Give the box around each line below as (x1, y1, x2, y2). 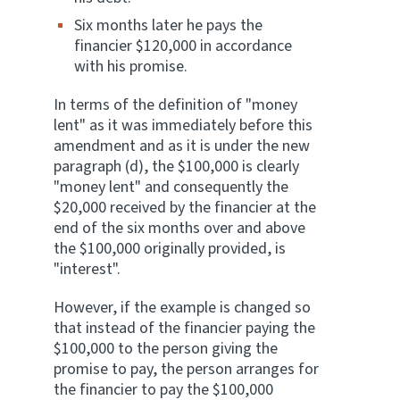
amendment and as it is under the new (54, 135, 310, 157)
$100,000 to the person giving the (54, 337, 278, 360)
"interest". (54, 258, 121, 280)
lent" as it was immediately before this (54, 114, 312, 137)
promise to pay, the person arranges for (54, 358, 319, 380)
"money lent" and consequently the (54, 176, 288, 198)
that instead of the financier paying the (54, 317, 315, 339)
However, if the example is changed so (54, 296, 311, 319)
